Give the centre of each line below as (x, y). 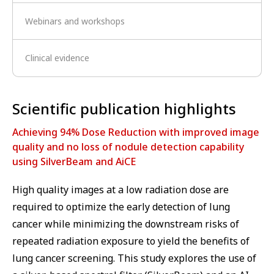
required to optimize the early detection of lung (121, 206)
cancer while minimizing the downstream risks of (126, 224)
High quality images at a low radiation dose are (120, 189)
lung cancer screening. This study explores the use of (134, 258)
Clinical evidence (57, 57)
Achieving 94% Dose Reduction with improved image (136, 132)
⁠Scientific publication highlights (124, 108)
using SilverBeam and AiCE (74, 161)
